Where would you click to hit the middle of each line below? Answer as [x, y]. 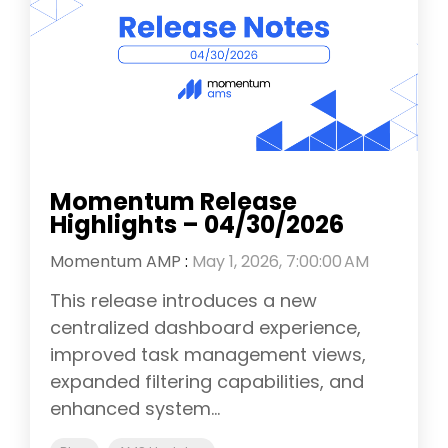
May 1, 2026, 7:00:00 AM [280, 262]
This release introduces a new [183, 301]
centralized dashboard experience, [205, 328]
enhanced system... [135, 409]
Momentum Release [173, 202]
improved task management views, [208, 355]
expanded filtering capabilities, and [207, 382]
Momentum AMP [115, 262]
